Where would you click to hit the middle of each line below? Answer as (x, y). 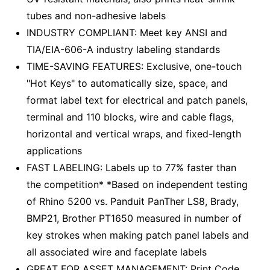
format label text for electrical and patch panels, (137, 100)
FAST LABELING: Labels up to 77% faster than (131, 167)
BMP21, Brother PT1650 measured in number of (134, 218)
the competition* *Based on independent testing (137, 184)
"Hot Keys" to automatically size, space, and (127, 83)
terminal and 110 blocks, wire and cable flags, (130, 117)
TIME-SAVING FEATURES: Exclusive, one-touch (134, 66)
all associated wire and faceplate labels (117, 252)
